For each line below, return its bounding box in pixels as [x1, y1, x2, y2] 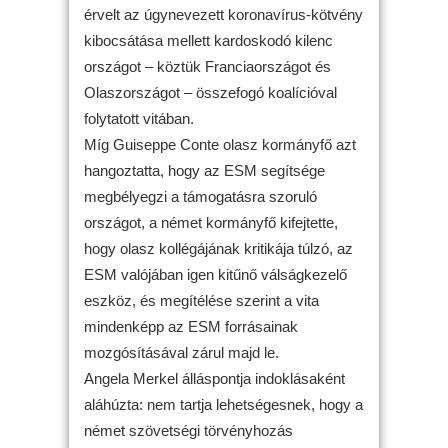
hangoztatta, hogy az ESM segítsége [84, 162, 325, 179]
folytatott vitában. [84, 110, 194, 127]
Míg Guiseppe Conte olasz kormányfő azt [84, 136, 356, 153]
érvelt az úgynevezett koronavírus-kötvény [84, 6, 363, 23]
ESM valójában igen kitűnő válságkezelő [84, 266, 347, 283]
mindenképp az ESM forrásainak [84, 318, 298, 335]
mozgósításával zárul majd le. [84, 344, 279, 361]
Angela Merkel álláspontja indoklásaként [84, 370, 345, 387]
